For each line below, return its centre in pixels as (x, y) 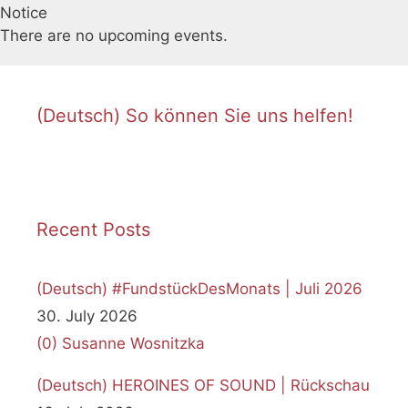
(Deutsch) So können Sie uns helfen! (195, 115)
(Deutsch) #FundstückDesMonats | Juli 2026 (199, 288)
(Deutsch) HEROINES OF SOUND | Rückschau (203, 386)
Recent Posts (93, 229)
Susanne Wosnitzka (133, 343)
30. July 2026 (87, 316)
